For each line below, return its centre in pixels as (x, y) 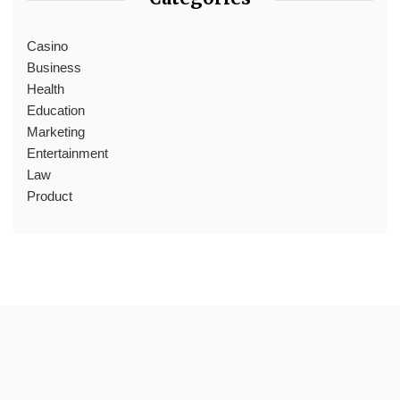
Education (56, 110)
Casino (47, 46)
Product (50, 196)
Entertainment (67, 153)
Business (54, 67)
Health (46, 88)
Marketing (56, 131)
